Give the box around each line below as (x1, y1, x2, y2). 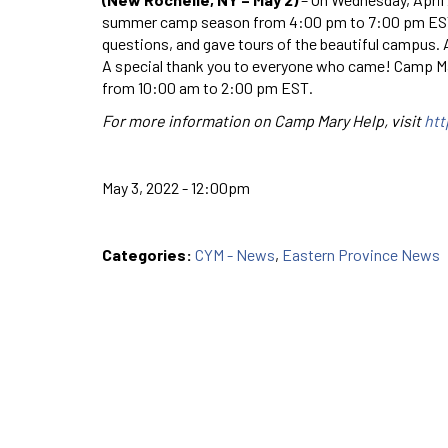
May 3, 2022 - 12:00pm (102, 177, 250, 197)
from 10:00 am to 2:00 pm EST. (102, 77, 313, 97)
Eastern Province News (282, 244, 440, 264)
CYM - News (195, 244, 275, 264)
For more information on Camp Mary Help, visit (102, 110, 424, 130)
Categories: (102, 244, 195, 264)
